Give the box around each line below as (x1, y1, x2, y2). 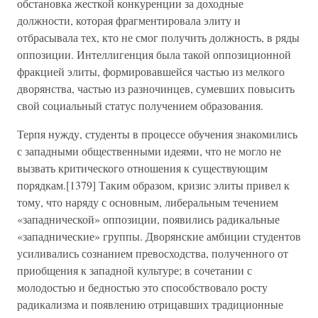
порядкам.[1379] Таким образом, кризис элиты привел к (17, 177, 290, 192)
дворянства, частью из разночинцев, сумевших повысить (17, 81, 295, 96)
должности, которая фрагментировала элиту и (17, 13, 241, 28)
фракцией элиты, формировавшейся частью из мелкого (17, 64, 285, 79)
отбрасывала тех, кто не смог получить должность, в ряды (17, 30, 300, 45)
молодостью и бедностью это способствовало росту (17, 280, 268, 295)
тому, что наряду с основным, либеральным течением (17, 194, 278, 209)
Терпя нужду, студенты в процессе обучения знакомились (17, 126, 297, 141)
